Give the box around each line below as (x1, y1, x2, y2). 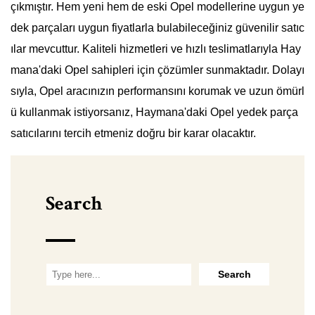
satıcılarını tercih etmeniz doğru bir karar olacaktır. (11, 127, 256, 140)
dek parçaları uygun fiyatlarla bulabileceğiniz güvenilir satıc (11, 22, 304, 34)
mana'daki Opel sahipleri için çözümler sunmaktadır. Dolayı (11, 64, 304, 77)
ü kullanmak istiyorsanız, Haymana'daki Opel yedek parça (11, 106, 298, 119)
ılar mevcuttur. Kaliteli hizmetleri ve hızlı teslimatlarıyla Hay (11, 43, 301, 56)
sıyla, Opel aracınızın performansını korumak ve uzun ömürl (11, 85, 304, 98)
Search (46, 191, 102, 217)
